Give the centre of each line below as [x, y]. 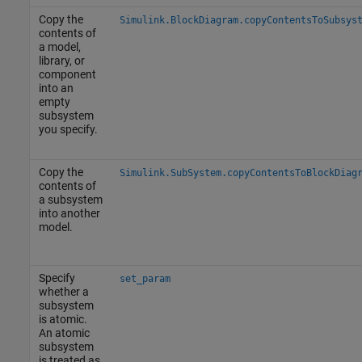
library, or [61, 60]
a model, [59, 46]
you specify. [68, 129]
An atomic [64, 333]
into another [69, 213]
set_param [145, 278]
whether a [63, 291]
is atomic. [63, 319]
